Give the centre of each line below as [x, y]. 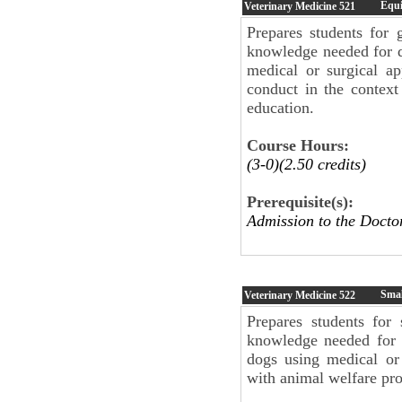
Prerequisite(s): [300, 201]
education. [280, 107]
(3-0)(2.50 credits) [306, 164]
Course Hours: [298, 145]
